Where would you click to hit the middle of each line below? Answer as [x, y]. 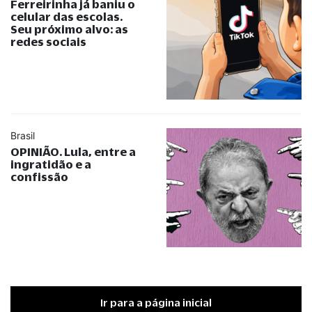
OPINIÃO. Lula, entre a [73, 151]
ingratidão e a [51, 164]
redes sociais [48, 41]
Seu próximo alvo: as [69, 29]
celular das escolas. [67, 16]
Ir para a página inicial [156, 302]
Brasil [23, 135]
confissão [39, 176]
